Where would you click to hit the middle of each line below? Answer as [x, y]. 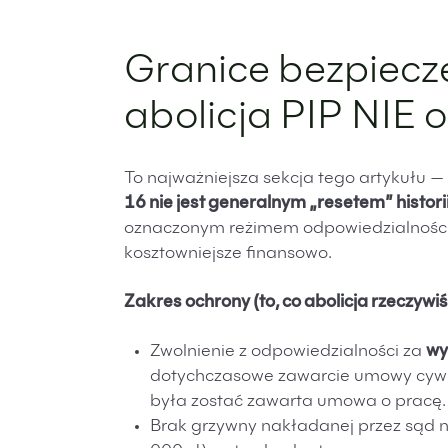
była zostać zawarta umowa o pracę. [297, 402]
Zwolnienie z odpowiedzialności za [287, 352]
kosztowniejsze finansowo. [228, 254]
